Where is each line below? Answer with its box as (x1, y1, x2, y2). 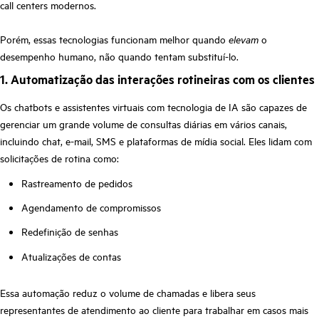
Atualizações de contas (21, 249, 121, 263)
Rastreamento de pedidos (21, 175, 132, 190)
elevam (229, 31, 261, 46)
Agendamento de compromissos (21, 200, 161, 215)
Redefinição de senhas (21, 224, 118, 239)
